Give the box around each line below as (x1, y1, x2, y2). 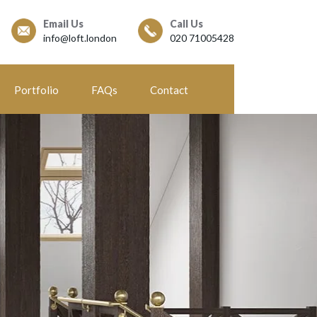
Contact (149, 83, 188, 96)
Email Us (43, 17, 83, 30)
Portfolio (13, 83, 59, 96)
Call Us (170, 17, 203, 30)
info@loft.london (43, 31, 117, 44)
